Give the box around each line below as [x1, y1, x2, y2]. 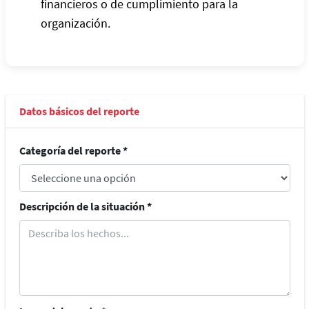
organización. [40, 14, 110, 31]
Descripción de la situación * [19, 199, 152, 214]
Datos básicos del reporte [19, 103, 139, 118]
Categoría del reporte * [19, 143, 128, 157]
